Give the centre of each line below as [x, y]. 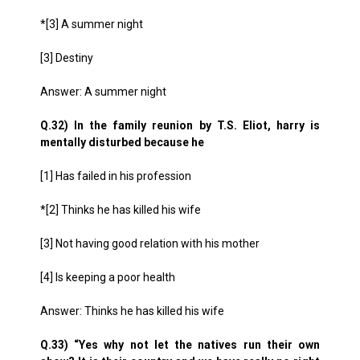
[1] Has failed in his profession [116, 176]
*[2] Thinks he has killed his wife [121, 210]
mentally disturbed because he [122, 142]
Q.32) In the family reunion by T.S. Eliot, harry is [180, 125]
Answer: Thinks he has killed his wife [132, 311]
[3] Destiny [67, 58]
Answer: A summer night [103, 92]
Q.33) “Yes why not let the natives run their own [180, 345]
